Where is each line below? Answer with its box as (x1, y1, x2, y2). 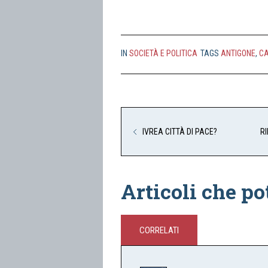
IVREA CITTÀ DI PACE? (142, 127, 217, 136)
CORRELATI (139, 225, 179, 236)
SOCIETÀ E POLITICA (129, 48, 197, 58)
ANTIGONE (221, 48, 255, 58)
